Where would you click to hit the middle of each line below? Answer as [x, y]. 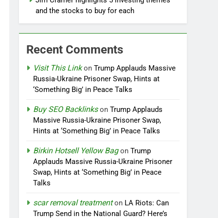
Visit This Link [58, 68]
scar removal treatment [73, 203]
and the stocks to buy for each [85, 11]
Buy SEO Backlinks [66, 109]
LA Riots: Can [147, 203]
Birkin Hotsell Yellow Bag [76, 151]
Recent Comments [75, 50]
